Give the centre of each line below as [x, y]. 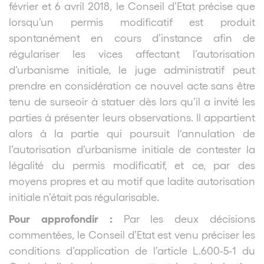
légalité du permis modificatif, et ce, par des [132, 164]
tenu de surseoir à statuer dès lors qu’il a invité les [132, 101]
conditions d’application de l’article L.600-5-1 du [132, 250]
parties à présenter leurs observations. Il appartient [132, 117]
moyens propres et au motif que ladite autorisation [132, 180]
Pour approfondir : [66, 218]
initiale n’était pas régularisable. [84, 196]
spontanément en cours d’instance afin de [132, 37]
